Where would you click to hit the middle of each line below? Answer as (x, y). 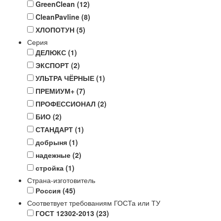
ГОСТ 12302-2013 (66, 213)
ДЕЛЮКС (52, 52)
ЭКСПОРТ (53, 65)
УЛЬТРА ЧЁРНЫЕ (66, 78)
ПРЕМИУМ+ (56, 91)
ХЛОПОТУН (56, 29)
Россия (49, 190)
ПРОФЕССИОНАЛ (67, 103)
